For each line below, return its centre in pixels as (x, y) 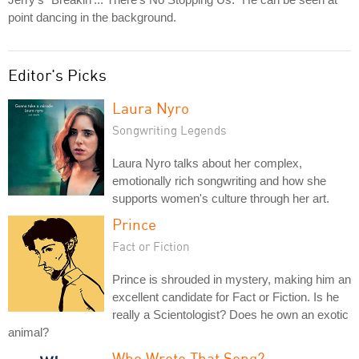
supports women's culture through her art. (221, 198)
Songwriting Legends (169, 129)
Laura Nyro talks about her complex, (207, 163)
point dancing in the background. (92, 17)
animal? (28, 332)
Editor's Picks (57, 75)
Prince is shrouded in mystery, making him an (232, 279)
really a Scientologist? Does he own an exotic (230, 314)
